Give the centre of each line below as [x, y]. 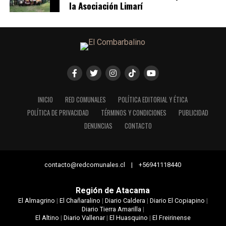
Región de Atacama [113, 191]
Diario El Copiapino [177, 201]
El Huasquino [128, 218]
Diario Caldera [125, 201]
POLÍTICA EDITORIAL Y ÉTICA [153, 100]
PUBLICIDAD [194, 113]
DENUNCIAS [98, 126]
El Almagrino [36, 201]
